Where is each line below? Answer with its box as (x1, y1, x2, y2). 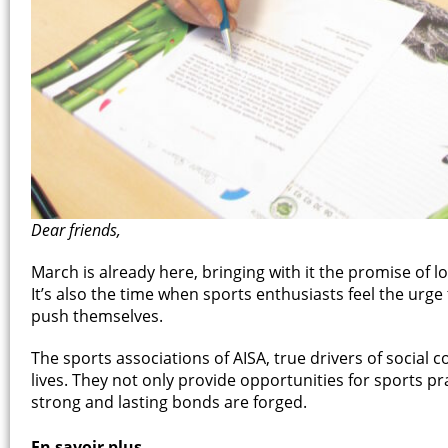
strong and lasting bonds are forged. (31, 390, 307, 413)
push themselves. (31, 304, 163, 327)
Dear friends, (31, 218, 121, 241)
